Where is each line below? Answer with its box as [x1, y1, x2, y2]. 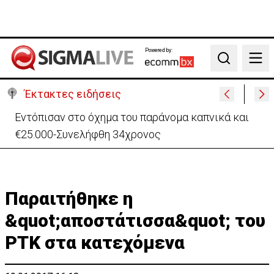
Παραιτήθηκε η [5, 188, 133, 209]
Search [215, 58, 245, 70]
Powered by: [144, 46, 172, 53]
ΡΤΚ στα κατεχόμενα [5, 232, 185, 253]
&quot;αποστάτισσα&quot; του [5, 210, 265, 231]
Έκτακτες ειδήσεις [24, 87, 121, 100]
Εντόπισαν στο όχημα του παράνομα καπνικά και [15, 111, 249, 124]
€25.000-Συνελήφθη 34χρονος [15, 128, 161, 141]
